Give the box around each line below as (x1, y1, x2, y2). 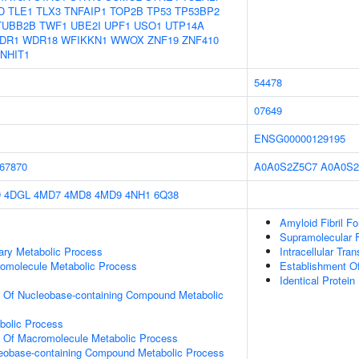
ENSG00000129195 (254, 131, 345, 146)
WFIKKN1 (61, 32, 107, 47)
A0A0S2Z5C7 (254, 159, 317, 174)
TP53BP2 (175, 3, 220, 18)
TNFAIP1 (64, 3, 107, 18)
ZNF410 (182, 32, 219, 47)
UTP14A (165, 18, 204, 33)
